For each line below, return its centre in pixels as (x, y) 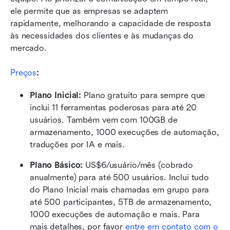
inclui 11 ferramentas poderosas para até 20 (113, 107)
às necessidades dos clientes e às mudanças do (102, 35)
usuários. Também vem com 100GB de (104, 120)
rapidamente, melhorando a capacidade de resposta (111, 23)
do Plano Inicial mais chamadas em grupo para (120, 189)
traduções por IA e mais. (77, 144)
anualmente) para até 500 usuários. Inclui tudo (120, 177)
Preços (24, 72)
